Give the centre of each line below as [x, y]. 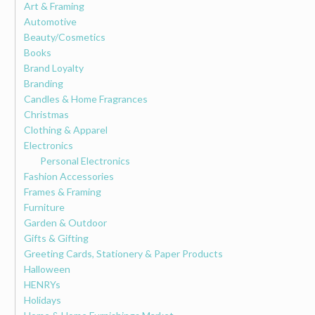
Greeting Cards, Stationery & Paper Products [124, 253]
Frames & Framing [63, 191]
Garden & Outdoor [66, 222]
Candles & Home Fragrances [86, 98]
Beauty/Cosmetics [65, 37]
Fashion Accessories [69, 176]
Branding [44, 83]
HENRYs [43, 284]
